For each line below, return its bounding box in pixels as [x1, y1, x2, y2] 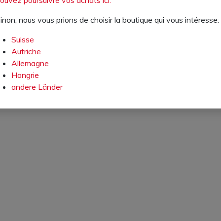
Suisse [11, 34, 34, 44]
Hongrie [11, 70, 39, 80]
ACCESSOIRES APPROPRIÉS [42, 43, 179, 56]
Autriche [11, 46, 41, 56]
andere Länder [11, 81, 63, 92]
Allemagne [11, 58, 49, 68]
